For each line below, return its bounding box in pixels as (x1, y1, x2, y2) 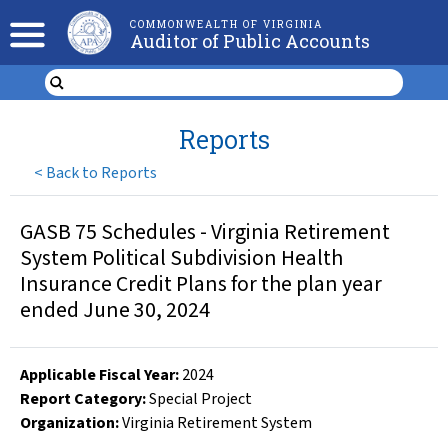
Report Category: (20, 388, 146, 410)
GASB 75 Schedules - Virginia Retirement (20, 217, 390, 248)
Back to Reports (46, 161, 158, 184)
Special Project (149, 388, 252, 410)
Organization (20, 412, 115, 434)
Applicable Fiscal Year (20, 364, 175, 386)
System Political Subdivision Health (20, 243, 343, 274)
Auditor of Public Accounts (129, 29, 370, 53)
